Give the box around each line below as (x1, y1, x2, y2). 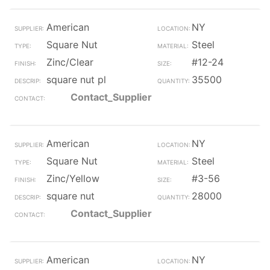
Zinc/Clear (46, 56, 93, 68)
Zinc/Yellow (46, 172, 99, 184)
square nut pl (46, 74, 106, 86)
